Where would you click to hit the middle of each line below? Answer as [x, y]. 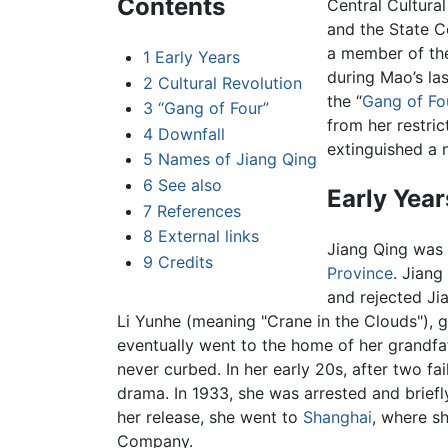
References [198, 210]
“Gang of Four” [213, 108]
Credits [185, 261]
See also [189, 185]
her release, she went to [210, 417]
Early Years [197, 57]
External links [208, 236]
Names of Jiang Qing [237, 159]
